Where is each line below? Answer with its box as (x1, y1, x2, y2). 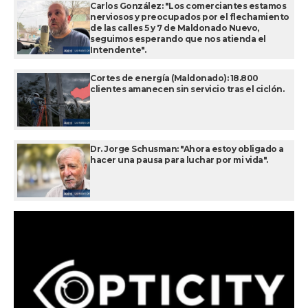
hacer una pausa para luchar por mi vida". (90, 155, 268, 166)
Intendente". (90, 45, 146, 56)
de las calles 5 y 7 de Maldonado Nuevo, (90, 23, 259, 34)
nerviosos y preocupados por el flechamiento (90, 12, 289, 23)
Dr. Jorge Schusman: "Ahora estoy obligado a (90, 144, 284, 155)
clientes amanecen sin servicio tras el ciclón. (90, 84, 284, 95)
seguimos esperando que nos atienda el (90, 34, 266, 45)
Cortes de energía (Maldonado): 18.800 (90, 73, 258, 84)
